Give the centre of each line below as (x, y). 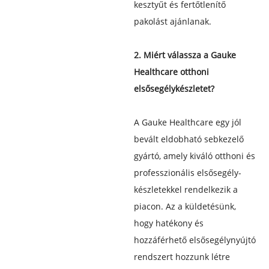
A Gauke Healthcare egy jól (187, 122)
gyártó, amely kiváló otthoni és (194, 156)
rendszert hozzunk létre (182, 256)
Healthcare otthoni (171, 71)
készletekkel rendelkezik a (186, 189)
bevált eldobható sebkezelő (189, 139)
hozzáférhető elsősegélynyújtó (195, 240)
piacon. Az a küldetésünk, (185, 206)
